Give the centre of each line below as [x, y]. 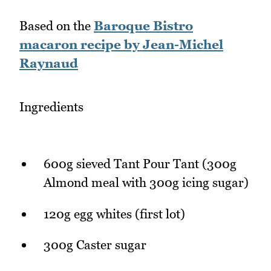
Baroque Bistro [143, 25]
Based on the [57, 25]
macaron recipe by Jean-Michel [121, 44]
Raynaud [49, 63]
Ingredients [51, 107]
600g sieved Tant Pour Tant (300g [140, 163]
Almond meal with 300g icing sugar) [146, 182]
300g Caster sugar [95, 245]
